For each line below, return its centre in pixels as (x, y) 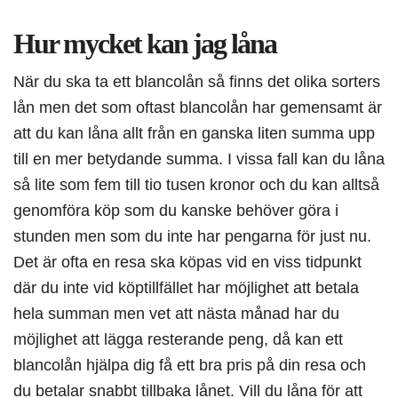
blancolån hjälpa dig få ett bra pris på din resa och (190, 365)
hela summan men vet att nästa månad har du (176, 314)
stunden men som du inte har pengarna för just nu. (192, 236)
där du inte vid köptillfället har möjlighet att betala (186, 288)
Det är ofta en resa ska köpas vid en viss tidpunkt (187, 262)
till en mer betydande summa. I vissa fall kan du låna (199, 159)
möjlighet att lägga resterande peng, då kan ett (178, 339)
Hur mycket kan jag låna (145, 44)
